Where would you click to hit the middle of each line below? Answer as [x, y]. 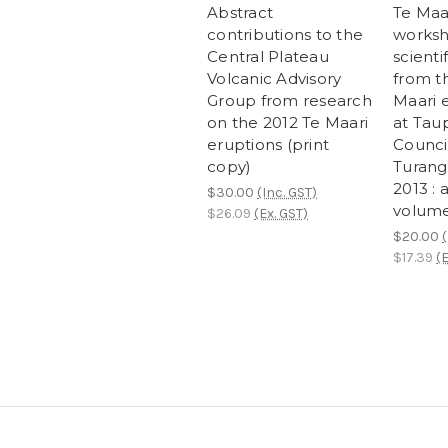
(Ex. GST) [281, 214]
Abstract [240, 13]
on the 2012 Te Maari [287, 123]
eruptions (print [268, 145]
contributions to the [285, 35]
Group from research [289, 101]
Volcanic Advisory [274, 79]
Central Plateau [268, 57]
